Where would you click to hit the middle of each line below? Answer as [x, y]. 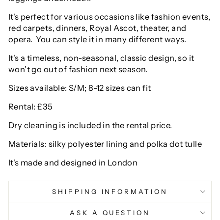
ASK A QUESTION [110, 213]
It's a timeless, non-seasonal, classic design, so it [101, 58]
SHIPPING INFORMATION [110, 192]
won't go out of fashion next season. [79, 69]
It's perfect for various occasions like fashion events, [110, 17]
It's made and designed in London [73, 163]
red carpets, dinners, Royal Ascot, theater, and [97, 28]
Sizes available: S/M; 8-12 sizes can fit [80, 88]
